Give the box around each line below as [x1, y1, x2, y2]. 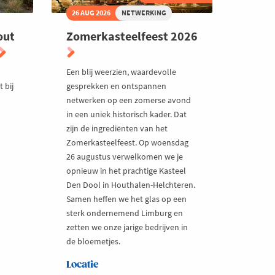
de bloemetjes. [66, 235, 120, 247]
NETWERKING [121, 8, 166, 18]
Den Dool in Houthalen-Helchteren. [66, 179, 195, 190]
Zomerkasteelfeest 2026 [66, 28, 198, 44]
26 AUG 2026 [72, 8, 111, 18]
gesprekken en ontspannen [66, 80, 166, 91]
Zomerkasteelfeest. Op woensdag [66, 136, 139, 148]
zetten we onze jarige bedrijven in [66, 221, 188, 233]
